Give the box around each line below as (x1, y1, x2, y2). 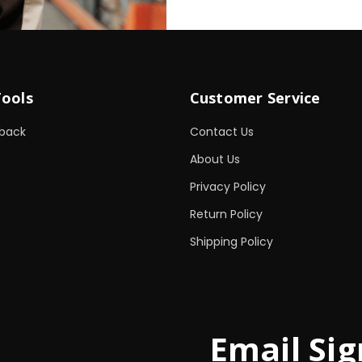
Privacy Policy (189, 179, 266, 196)
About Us (189, 151, 240, 168)
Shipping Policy (189, 234, 273, 250)
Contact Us (189, 124, 254, 141)
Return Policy (189, 206, 263, 223)
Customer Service (189, 88, 321, 108)
